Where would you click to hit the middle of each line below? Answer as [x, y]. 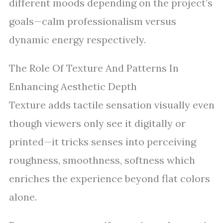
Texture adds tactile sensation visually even [112, 105]
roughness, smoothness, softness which [102, 160]
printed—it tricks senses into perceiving [103, 142]
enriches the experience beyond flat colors [110, 178]
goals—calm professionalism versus [93, 21]
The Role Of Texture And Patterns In [94, 68]
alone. [23, 197]
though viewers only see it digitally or [97, 123]
